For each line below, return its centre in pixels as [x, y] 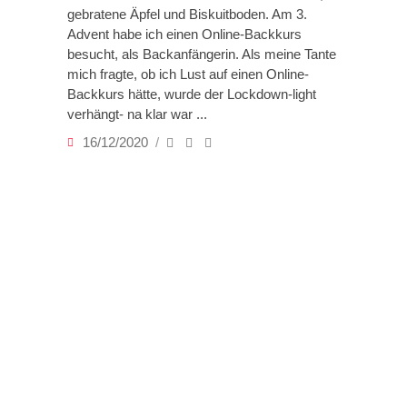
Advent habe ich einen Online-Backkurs [184, 35]
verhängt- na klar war [132, 114]
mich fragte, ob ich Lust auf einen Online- [188, 74]
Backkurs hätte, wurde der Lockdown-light [192, 94]
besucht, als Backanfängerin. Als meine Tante [202, 55]
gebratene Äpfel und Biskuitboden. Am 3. [187, 15]
